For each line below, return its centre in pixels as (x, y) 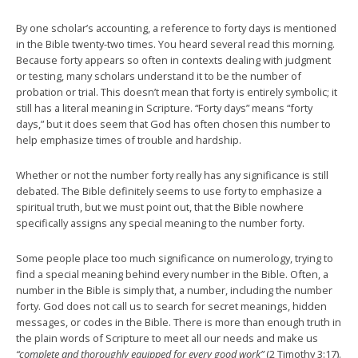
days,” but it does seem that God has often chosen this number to (173, 123)
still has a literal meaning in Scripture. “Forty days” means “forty (164, 107)
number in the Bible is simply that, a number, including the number (174, 290)
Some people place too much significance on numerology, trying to (175, 258)
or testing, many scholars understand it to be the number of (159, 76)
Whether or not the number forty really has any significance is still (172, 175)
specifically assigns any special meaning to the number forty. (160, 223)
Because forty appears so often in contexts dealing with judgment (173, 60)
